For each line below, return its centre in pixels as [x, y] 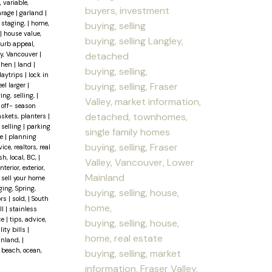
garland [32, 13]
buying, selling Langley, [134, 41]
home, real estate [124, 238]
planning [22, 137]
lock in [38, 75]
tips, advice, [28, 219]
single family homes [128, 132]
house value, [22, 34]
